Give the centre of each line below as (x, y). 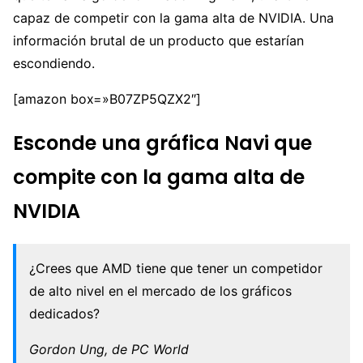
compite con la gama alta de (159, 177)
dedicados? (64, 314)
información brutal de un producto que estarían (158, 40)
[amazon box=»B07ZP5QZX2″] (107, 98)
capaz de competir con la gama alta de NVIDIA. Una (173, 17)
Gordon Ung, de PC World (109, 350)
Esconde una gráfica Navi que (162, 143)
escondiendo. (54, 63)
